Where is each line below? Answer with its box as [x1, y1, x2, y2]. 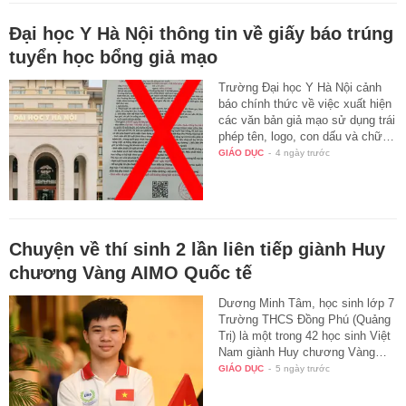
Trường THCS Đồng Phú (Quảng [218, 313, 391, 327]
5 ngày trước [275, 363, 331, 374]
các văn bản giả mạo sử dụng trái [218, 112, 396, 127]
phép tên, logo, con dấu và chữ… [218, 129, 395, 143]
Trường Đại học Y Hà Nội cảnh [218, 80, 382, 94]
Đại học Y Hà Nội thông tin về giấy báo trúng [9, 23, 393, 43]
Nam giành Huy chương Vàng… [218, 345, 388, 360]
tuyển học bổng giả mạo [9, 46, 217, 67]
